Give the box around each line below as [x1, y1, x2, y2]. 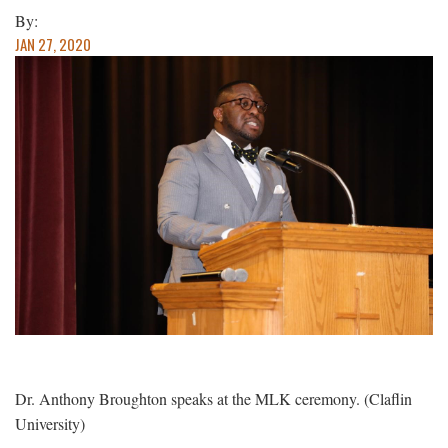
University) [15, 412, 85, 434]
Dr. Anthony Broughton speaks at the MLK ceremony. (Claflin [15, 387, 412, 409]
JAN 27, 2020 [15, 33, 91, 56]
